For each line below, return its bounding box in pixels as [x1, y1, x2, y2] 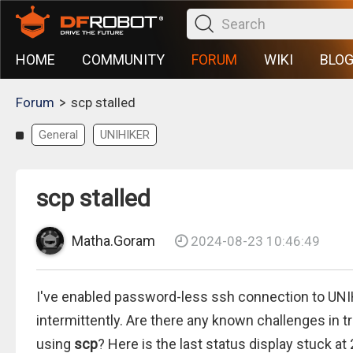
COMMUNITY [82, 51, 165, 68]
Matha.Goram [72, 232, 155, 249]
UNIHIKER [100, 128, 150, 142]
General [39, 128, 78, 142]
